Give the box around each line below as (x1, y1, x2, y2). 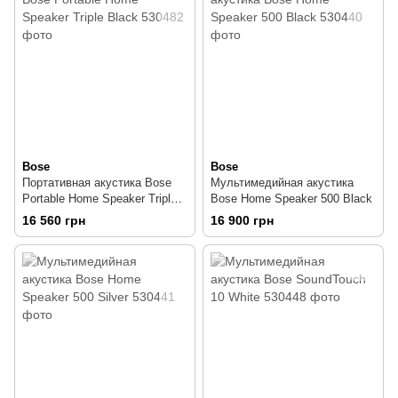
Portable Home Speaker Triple (22, 191, 177, 205)
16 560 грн (22, 212, 85, 227)
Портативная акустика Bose (22, 175, 171, 189)
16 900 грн (211, 212, 274, 227)
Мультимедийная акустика (211, 175, 354, 189)
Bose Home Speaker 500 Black (211, 191, 372, 205)
